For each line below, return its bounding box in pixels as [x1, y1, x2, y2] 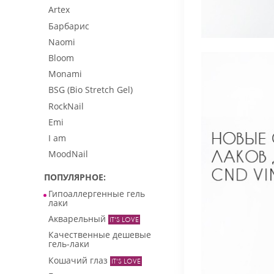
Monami [48, 68, 82, 80]
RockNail [48, 100, 84, 112]
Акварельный [48, 213, 106, 225]
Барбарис [48, 20, 89, 32]
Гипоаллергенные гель [48, 188, 145, 200]
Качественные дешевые [48, 229, 151, 241]
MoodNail [48, 148, 88, 160]
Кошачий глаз [48, 254, 108, 266]
